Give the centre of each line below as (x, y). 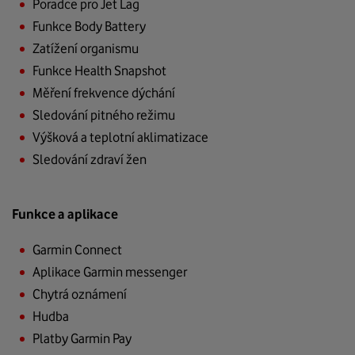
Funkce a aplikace (65, 214)
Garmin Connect (77, 250)
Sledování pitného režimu (104, 115)
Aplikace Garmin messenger (110, 272)
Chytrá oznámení (80, 294)
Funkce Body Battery (89, 27)
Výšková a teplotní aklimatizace (120, 137)
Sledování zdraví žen (90, 160)
